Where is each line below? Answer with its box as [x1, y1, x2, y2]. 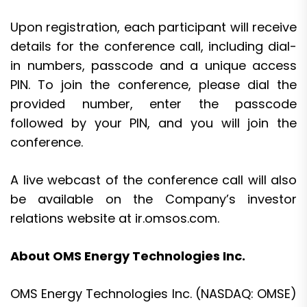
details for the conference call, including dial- [10, 37, 297, 55]
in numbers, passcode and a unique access [10, 56, 297, 74]
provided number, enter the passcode [10, 95, 297, 112]
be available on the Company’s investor [10, 190, 297, 208]
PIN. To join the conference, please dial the [10, 75, 297, 93]
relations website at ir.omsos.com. [10, 209, 219, 227]
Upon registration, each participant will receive [10, 18, 297, 36]
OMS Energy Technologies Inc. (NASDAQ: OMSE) [10, 284, 297, 302]
